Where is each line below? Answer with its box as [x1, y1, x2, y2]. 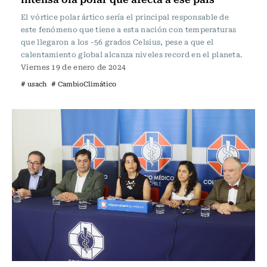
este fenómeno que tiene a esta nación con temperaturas [21, 24, 237, 35]
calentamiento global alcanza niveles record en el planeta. [21, 49, 243, 60]
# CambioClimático [51, 79, 116, 89]
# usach [21, 79, 46, 89]
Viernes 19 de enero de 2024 [21, 61, 126, 72]
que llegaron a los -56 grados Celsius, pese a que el [21, 36, 214, 47]
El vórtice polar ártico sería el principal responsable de [21, 11, 229, 22]
